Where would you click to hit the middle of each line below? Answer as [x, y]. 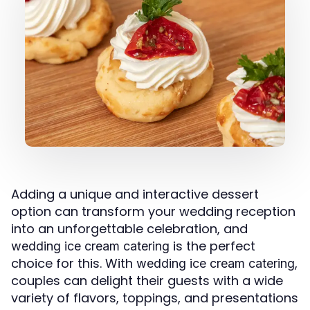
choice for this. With [74, 264]
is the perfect [212, 246]
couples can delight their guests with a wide [147, 281]
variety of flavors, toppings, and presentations [155, 298]
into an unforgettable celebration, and [129, 229]
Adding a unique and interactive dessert [135, 194]
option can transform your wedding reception [153, 212]
